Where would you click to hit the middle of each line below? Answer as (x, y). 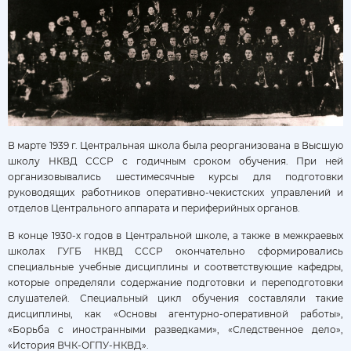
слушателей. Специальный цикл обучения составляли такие (175, 298)
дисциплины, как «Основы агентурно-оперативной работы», (175, 313)
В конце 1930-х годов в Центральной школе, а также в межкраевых (175, 235)
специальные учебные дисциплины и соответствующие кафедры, (175, 266)
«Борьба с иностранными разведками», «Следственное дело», (175, 329)
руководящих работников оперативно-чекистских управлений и (175, 192)
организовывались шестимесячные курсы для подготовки (175, 176)
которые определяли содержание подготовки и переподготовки (175, 282)
